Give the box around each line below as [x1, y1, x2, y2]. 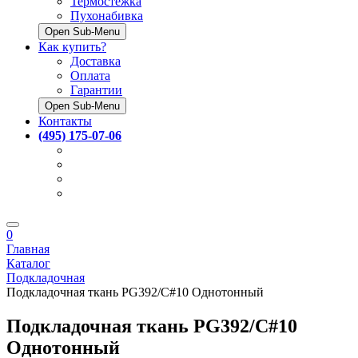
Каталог [6, 256, 50, 270]
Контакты [38, 113, 92, 128]
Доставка [70, 54, 121, 68]
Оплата [70, 68, 110, 82]
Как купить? [38, 39, 106, 54]
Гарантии [70, 82, 122, 97]
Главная [6, 241, 50, 256]
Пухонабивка [70, 8, 143, 22]
